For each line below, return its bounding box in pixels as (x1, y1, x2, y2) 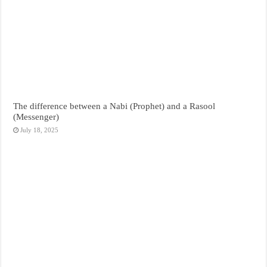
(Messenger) (13, 111, 60, 122)
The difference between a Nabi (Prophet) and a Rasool (13, 101, 216, 111)
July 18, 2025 (20, 126, 59, 134)
